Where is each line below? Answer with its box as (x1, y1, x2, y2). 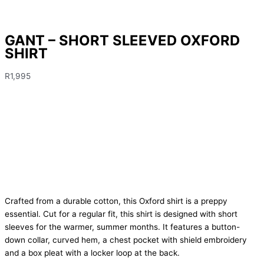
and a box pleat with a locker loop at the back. (5, 248, 180, 258)
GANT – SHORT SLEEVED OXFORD (5, 32, 240, 49)
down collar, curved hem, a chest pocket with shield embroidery (5, 235, 247, 245)
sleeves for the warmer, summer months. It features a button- (5, 222, 240, 232)
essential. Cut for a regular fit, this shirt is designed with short (5, 209, 237, 219)
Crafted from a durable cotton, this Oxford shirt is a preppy (5, 196, 227, 206)
